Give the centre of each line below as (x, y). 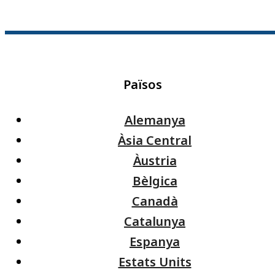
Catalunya (155, 221)
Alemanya (155, 120)
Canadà (155, 201)
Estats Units (155, 262)
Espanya (155, 242)
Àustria (155, 161)
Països (142, 84)
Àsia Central (155, 140)
